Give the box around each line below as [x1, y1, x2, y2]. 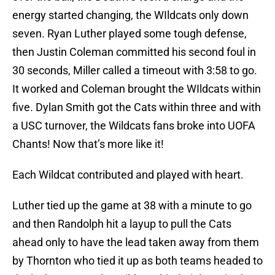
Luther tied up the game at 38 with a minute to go [12, 199, 252, 212]
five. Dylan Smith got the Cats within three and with [12, 101, 261, 114]
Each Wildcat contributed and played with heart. [12, 168, 244, 182]
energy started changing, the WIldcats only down [12, 9, 249, 22]
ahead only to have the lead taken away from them [12, 236, 259, 249]
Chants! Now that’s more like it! [12, 137, 164, 151]
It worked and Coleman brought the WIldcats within [12, 82, 261, 96]
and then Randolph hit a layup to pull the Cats [12, 217, 231, 231]
